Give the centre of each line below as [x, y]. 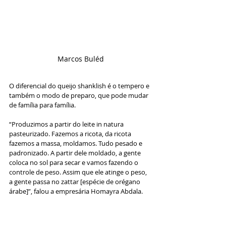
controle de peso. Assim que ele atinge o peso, [79, 172]
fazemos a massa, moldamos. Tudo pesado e [76, 143]
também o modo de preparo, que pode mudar [79, 95]
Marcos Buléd [81, 59]
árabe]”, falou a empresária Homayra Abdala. [76, 191]
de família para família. [42, 105]
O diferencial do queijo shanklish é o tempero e [80, 86]
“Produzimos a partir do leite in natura [67, 124]
